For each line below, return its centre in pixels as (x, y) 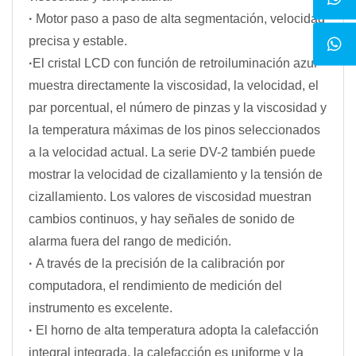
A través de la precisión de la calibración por (160, 264)
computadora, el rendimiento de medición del (155, 286)
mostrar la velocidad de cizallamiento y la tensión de (176, 175)
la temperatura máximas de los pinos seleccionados (174, 130)
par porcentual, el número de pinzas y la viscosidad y (178, 108)
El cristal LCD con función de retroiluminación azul (175, 64)
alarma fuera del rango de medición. (130, 242)
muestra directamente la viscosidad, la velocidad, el (174, 86)
